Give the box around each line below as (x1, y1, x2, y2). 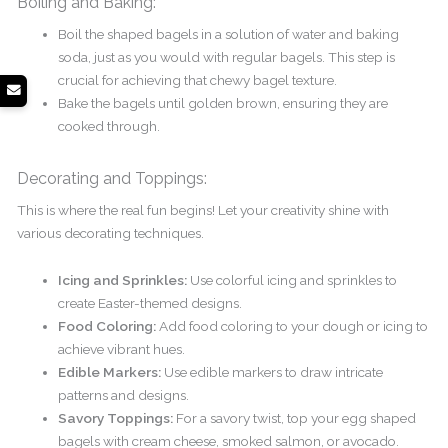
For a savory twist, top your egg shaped (173, 409, 417, 426)
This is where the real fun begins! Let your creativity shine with (17, 201, 390, 218)
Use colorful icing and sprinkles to (187, 271, 398, 288)
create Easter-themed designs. (58, 294, 243, 311)
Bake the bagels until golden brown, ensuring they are (58, 95, 389, 112)
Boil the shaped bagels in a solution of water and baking (58, 26, 400, 43)
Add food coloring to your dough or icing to (156, 317, 429, 334)
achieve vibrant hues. (58, 340, 186, 357)
